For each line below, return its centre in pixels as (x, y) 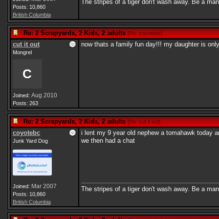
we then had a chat (108, 141)
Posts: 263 (25, 103)
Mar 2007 (44, 186)
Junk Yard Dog (30, 141)
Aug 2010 (44, 95)
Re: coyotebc (145, 33)
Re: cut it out (144, 122)
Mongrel (22, 52)
